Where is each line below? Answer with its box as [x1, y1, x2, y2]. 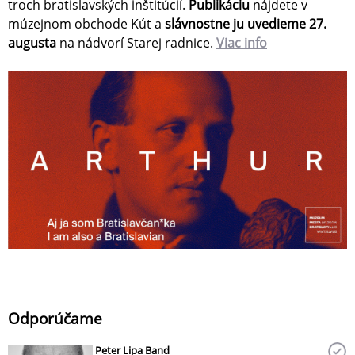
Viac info [216, 34, 267, 52]
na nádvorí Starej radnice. [56, 34, 216, 52]
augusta [8, 34, 56, 52]
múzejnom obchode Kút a [8, 15, 165, 32]
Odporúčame [8, 307, 102, 330]
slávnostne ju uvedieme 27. [165, 15, 326, 32]
